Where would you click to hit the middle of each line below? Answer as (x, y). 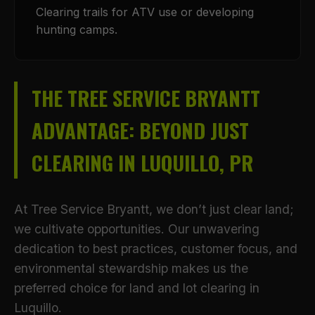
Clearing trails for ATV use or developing (145, 12)
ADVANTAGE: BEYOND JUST (140, 130)
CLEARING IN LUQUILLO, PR (142, 162)
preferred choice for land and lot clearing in (137, 288)
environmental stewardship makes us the (131, 268)
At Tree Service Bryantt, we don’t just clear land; (154, 209)
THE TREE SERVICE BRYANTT (146, 98)
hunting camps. (77, 30)
